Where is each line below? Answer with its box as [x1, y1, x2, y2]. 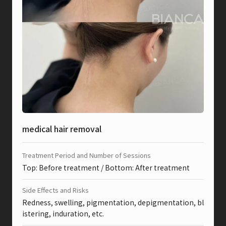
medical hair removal [22, 123, 101, 135]
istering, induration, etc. [22, 208, 104, 218]
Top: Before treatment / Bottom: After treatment [22, 162, 190, 173]
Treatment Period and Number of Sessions [22, 150, 151, 160]
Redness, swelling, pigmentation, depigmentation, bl [22, 197, 204, 207]
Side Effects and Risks [22, 185, 89, 195]
